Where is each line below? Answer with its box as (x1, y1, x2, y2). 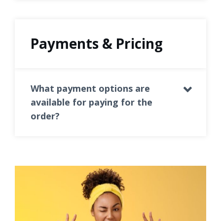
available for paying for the (31, 96, 153, 108)
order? (31, 110, 60, 122)
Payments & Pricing (31, 34, 163, 53)
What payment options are (31, 82, 150, 94)
